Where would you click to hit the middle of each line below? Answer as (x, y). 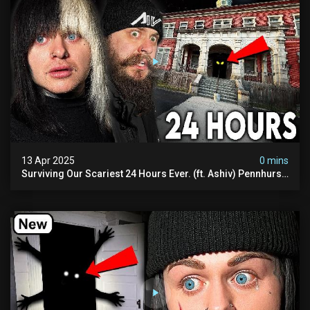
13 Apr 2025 (48, 161)
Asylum (38, 185)
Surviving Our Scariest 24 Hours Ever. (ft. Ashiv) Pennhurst (153, 174)
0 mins (274, 161)
